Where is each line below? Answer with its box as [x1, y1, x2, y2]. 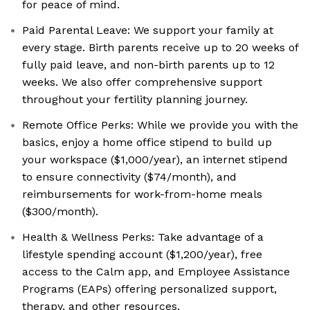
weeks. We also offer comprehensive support [22, 75, 262, 89]
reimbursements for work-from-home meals [22, 188, 262, 201]
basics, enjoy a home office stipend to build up [22, 136, 272, 149]
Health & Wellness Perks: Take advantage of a [22, 230, 264, 244]
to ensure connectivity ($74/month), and [22, 170, 237, 184]
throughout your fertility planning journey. [22, 93, 248, 107]
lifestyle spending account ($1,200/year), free [22, 248, 262, 262]
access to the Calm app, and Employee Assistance [22, 265, 290, 279]
